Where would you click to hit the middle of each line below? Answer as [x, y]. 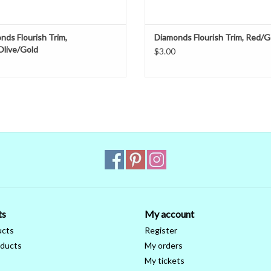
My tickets [165, 261]
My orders [164, 246]
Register [161, 230]
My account [169, 214]
